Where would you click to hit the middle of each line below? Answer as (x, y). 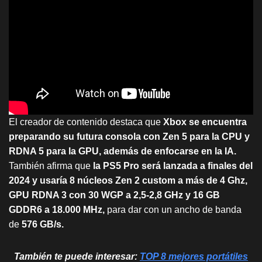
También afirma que (51, 166)
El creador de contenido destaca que (86, 122)
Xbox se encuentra (205, 122)
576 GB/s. (42, 225)
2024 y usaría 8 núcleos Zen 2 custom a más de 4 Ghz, (128, 181)
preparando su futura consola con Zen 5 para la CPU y (129, 137)
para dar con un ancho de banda (173, 210)
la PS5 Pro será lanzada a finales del (173, 166)
